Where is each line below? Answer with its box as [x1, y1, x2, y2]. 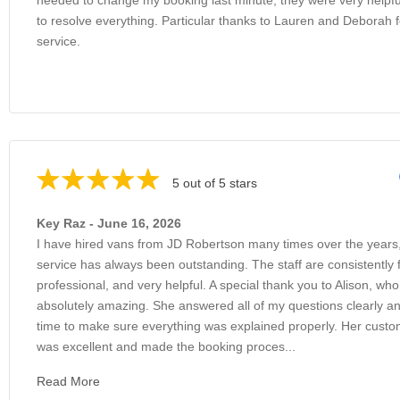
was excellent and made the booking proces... [37, 338, 296, 354]
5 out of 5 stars [172, 175, 257, 190]
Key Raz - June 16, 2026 [37, 215, 181, 230]
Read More [37, 373, 100, 388]
